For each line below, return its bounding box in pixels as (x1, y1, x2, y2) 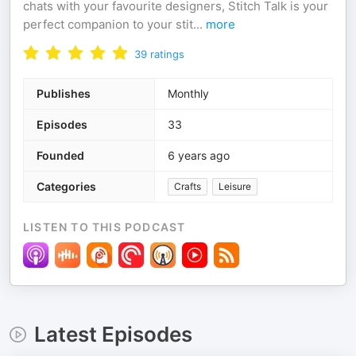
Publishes (37, 87, 91, 100)
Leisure (219, 180, 251, 192)
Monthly (168, 87, 209, 100)
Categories (37, 180, 96, 193)
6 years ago (168, 149, 230, 162)
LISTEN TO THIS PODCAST (23, 220, 186, 234)
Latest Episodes (33, 322, 192, 346)
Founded (37, 149, 84, 162)
